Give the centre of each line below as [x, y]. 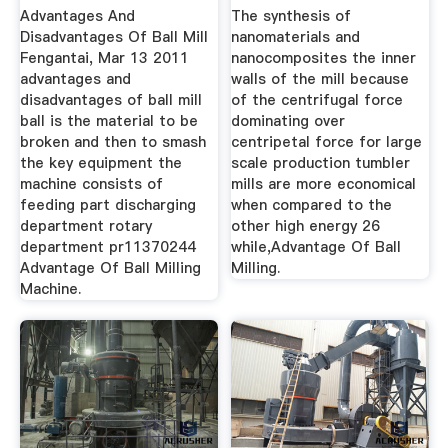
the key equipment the [100, 163]
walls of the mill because [320, 79]
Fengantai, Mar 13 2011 [104, 58]
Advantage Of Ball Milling [110, 268]
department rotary [85, 226]
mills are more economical [324, 184]
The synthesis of [291, 16]
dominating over [288, 121]
